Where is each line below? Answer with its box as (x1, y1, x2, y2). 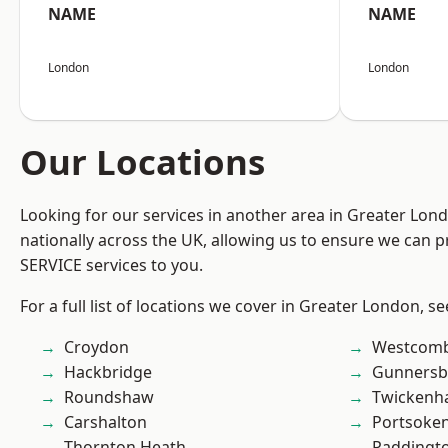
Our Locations (20, 138, 265, 185)
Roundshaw (64, 386, 154, 408)
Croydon (64, 336, 129, 358)
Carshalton (64, 411, 147, 433)
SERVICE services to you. (20, 254, 203, 276)
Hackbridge (64, 361, 152, 383)
